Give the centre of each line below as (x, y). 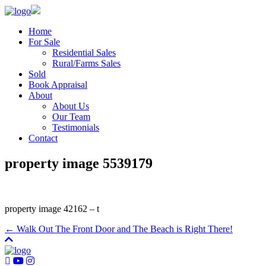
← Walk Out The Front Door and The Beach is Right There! (119, 229)
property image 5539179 (79, 163)
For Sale (44, 42)
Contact (43, 138)
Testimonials (76, 127)
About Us (71, 106)
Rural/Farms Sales (86, 63)
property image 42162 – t (52, 208)
